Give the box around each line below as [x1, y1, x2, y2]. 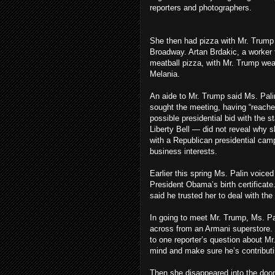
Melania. [150, 69, 180, 79]
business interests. [150, 147, 217, 156]
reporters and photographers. [150, 3, 252, 12]
